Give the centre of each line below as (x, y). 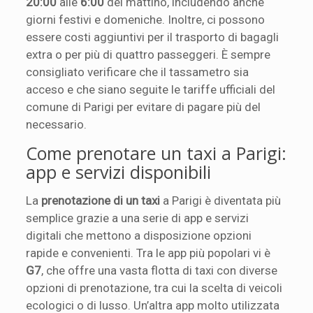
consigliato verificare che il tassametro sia (138, 72)
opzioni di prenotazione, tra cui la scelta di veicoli (154, 288)
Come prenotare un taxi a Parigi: (156, 153)
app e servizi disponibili (119, 172)
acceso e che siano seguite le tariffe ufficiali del (151, 89)
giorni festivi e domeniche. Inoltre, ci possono (146, 20)
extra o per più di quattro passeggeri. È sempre (148, 54)
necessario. (57, 124)
